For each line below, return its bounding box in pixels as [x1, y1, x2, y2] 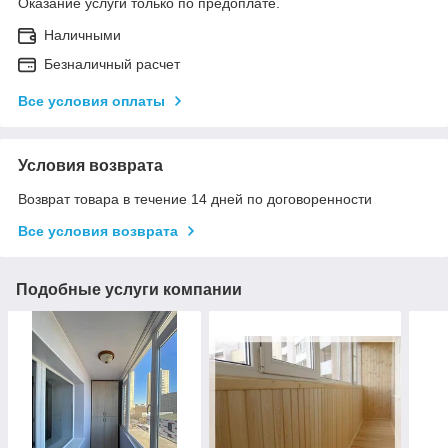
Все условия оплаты [18, 92, 165, 109]
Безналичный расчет [44, 55, 180, 72]
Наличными [44, 26, 121, 43]
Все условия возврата [18, 222, 178, 239]
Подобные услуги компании [16, 280, 242, 298]
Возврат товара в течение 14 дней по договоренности [18, 190, 372, 207]
